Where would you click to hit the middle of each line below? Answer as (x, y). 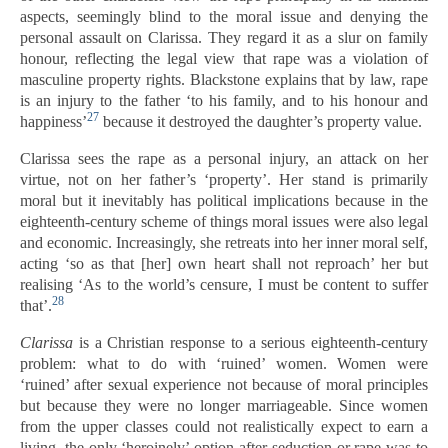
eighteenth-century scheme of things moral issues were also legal (224, 221)
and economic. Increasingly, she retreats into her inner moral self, (224, 242)
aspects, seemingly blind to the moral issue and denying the (224, 16)
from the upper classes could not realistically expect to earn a (224, 426)
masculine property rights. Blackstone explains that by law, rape (224, 79)
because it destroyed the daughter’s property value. (260, 121)
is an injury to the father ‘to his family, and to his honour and (224, 100)
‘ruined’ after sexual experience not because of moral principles (224, 384)
